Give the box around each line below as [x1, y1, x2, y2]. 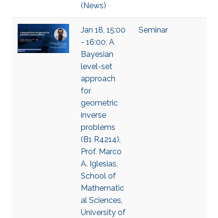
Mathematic [81, 183, 124, 193]
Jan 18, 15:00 [81, 25, 126, 35]
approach [81, 74, 115, 83]
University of [81, 208, 126, 217]
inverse [81, 110, 106, 120]
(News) [81, 1, 106, 10]
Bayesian [81, 50, 113, 59]
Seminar [139, 25, 168, 35]
